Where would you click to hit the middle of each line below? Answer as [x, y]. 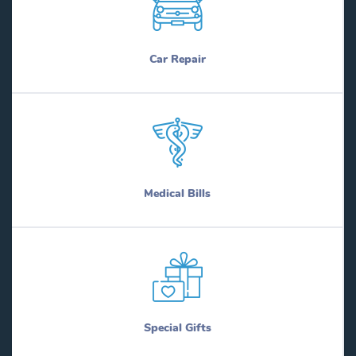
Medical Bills [177, 193]
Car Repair [177, 59]
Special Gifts [177, 328]
